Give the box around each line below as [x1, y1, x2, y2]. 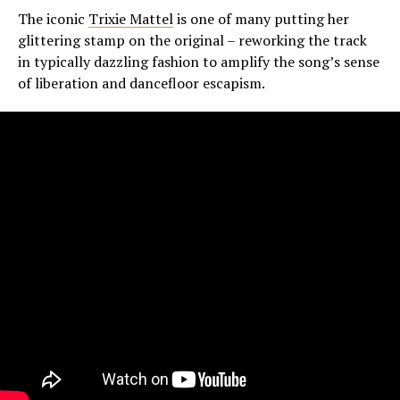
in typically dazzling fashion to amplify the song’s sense [18, 52, 379, 72]
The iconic [18, 9, 88, 29]
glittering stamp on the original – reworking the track [18, 30, 367, 51]
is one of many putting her [173, 9, 349, 29]
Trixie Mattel [88, 9, 173, 29]
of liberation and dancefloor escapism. [18, 73, 265, 94]
